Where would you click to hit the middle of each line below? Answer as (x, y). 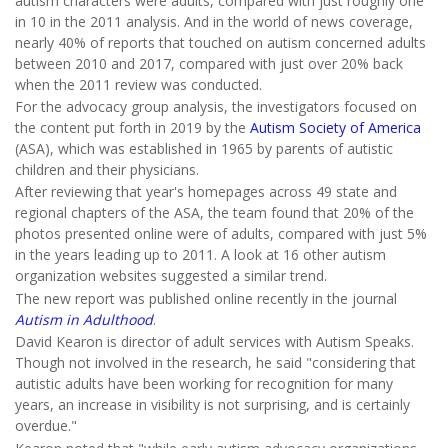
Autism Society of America (335, 128)
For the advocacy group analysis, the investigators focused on (216, 107)
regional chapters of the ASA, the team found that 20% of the (214, 213)
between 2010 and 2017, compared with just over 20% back (209, 63)
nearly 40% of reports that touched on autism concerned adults (220, 42)
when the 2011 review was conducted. (138, 84)
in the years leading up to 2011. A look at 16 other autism (200, 255)
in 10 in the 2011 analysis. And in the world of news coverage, (214, 21)
